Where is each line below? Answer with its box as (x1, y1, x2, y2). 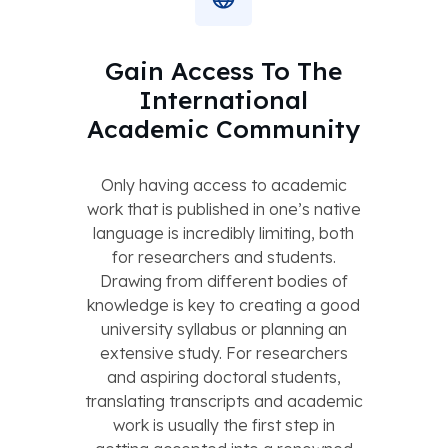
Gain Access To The (105, 54, 342, 86)
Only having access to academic (100, 174, 347, 195)
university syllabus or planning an (100, 318, 347, 339)
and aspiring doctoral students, (106, 366, 341, 387)
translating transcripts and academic (84, 390, 363, 411)
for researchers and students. (111, 246, 336, 267)
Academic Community (87, 112, 360, 144)
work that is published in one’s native (86, 198, 361, 219)
